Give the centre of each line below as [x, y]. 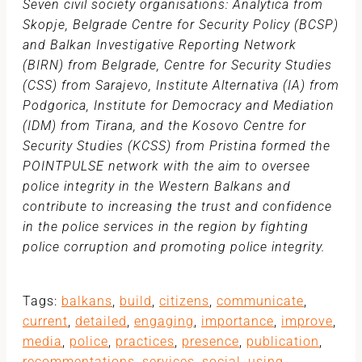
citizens [184, 301]
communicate [260, 301]
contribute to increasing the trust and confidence [177, 206]
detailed [101, 321]
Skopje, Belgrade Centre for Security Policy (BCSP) [181, 25]
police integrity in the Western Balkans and [157, 186]
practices [145, 341]
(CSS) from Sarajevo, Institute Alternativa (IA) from [181, 85]
